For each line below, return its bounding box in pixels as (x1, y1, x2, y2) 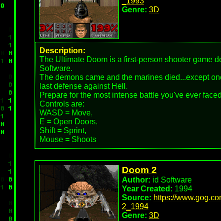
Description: (39, 46, 85, 55)
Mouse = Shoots (39, 135, 96, 144)
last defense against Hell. (39, 82, 128, 90)
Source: (121, 193, 151, 202)
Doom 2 (121, 165, 157, 175)
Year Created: (121, 184, 173, 193)
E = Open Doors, (39, 117, 98, 126)
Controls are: (39, 100, 84, 108)
